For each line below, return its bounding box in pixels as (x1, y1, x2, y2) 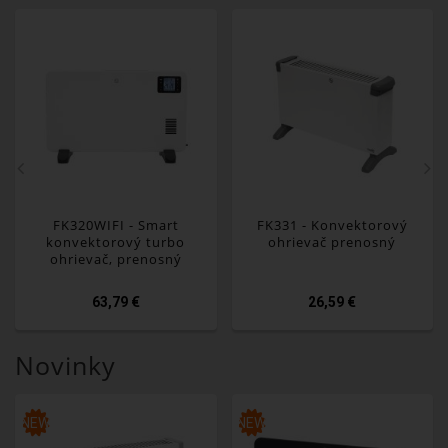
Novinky (15, 347, 116, 382)
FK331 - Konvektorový (256, 216, 408, 235)
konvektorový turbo (46, 233, 186, 252)
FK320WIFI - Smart (52, 216, 179, 235)
